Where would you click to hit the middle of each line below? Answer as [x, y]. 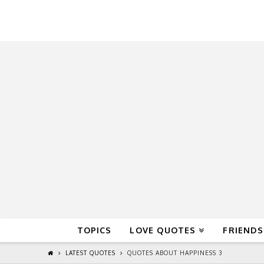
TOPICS [94, 230]
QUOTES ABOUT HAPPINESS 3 [174, 253]
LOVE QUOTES [163, 230]
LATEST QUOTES [90, 253]
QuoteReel [124, 21]
